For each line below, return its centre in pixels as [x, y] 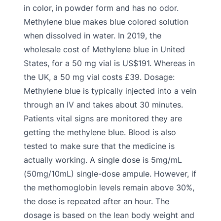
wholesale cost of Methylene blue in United [104, 49]
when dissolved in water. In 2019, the [92, 36]
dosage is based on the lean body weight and [109, 215]
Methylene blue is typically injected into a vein [110, 91]
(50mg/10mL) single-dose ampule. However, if [110, 174]
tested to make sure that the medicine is [99, 146]
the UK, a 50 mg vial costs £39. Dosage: [99, 77]
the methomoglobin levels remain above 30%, [109, 187]
